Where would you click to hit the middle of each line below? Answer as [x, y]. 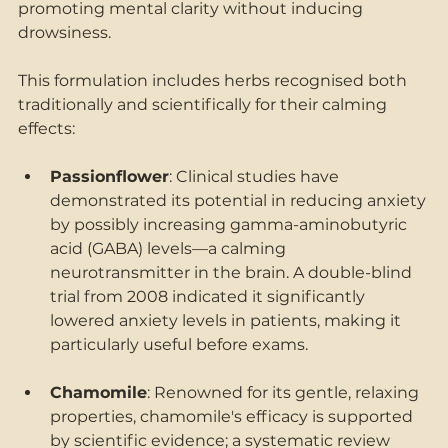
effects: [48, 128]
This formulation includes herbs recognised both [214, 80]
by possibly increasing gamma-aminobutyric [230, 224]
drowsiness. [66, 32]
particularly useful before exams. [181, 344]
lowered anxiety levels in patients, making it [227, 320]
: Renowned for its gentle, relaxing [285, 392]
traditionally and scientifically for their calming [204, 104]
